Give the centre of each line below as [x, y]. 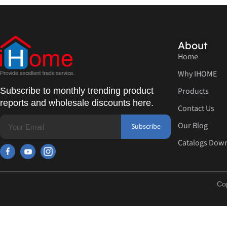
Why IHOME [197, 74]
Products [193, 91]
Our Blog [193, 126]
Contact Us [196, 109]
